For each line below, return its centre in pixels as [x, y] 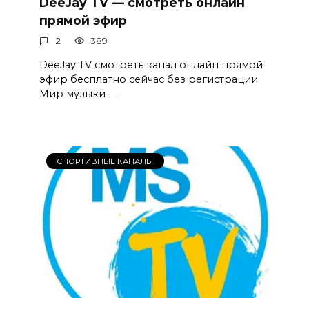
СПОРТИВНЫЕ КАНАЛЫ [105, 161]
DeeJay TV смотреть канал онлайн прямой [151, 65]
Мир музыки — [78, 94]
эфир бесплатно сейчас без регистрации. [149, 80]
